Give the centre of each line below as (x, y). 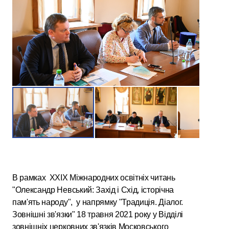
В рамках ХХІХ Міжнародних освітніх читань (94, 177)
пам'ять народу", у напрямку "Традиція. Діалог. (98, 202)
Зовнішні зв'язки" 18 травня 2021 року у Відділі (98, 214)
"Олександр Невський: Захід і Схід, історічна (93, 190)
